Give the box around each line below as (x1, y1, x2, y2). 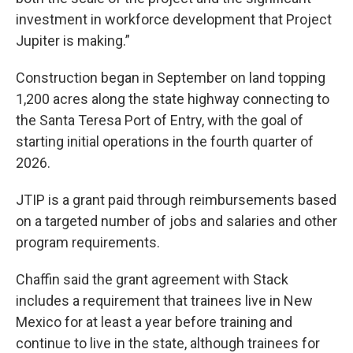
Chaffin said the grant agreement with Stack (16, 271, 288, 288)
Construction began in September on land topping (16, 69, 325, 87)
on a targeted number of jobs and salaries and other (16, 213, 337, 230)
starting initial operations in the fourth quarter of (16, 133, 314, 150)
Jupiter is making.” (16, 32, 130, 50)
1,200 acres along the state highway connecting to (16, 91, 329, 108)
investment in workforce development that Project (16, 11, 332, 28)
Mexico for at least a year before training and (16, 314, 292, 331)
